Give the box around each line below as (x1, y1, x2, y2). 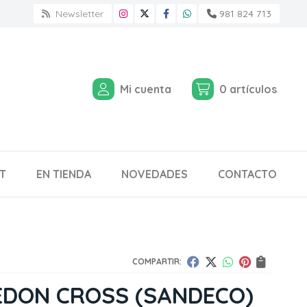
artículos (230, 82, 277, 96)
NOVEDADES (121, 167, 188, 181)
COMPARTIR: (132, 256, 182, 267)
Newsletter (53, 8, 103, 20)
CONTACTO (218, 167, 277, 181)
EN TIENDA (36, 167, 91, 181)
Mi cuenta (120, 82, 171, 96)
